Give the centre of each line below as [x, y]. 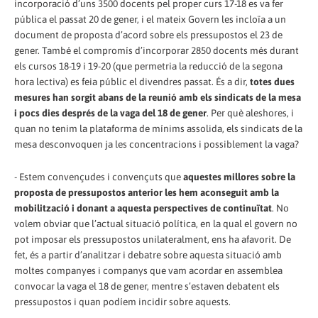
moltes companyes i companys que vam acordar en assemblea [148, 270]
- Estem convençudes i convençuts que [99, 176]
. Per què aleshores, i [250, 113]
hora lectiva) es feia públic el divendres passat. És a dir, [132, 81]
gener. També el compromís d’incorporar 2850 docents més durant [157, 50]
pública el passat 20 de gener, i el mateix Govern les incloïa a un [150, 19]
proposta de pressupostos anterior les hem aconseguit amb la [147, 192]
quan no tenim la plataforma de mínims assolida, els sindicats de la [158, 128]
